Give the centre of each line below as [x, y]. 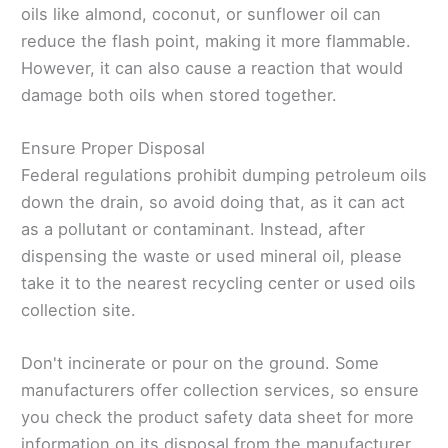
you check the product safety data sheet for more [217, 417]
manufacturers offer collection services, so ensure [220, 390]
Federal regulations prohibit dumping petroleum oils [224, 175]
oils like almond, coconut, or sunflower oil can [201, 13]
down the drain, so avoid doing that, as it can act [213, 202]
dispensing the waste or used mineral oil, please [211, 256]
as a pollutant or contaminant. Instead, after [193, 229]
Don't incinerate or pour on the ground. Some [200, 363]
